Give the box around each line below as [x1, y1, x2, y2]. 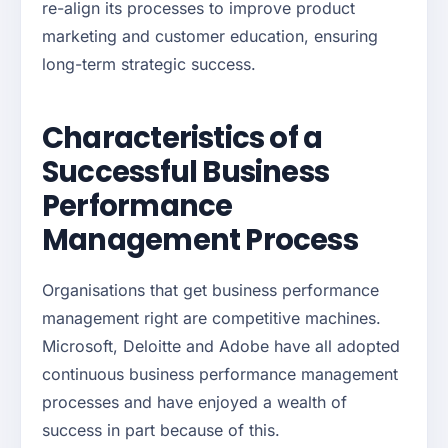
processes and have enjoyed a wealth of [42, 392, 347, 413]
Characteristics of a [42, 118, 323, 159]
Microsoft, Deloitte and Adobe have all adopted [42, 336, 400, 357]
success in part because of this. [42, 420, 280, 441]
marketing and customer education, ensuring [42, 26, 378, 47]
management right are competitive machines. [42, 308, 381, 329]
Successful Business [42, 152, 330, 193]
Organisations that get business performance [42, 280, 379, 301]
